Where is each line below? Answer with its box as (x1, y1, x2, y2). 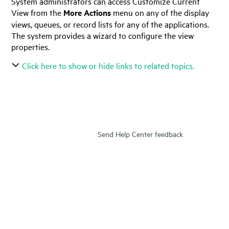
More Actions (63, 7, 111, 19)
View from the (11, 7, 64, 18)
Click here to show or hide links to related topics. (22, 59, 195, 71)
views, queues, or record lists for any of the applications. (11, 18, 210, 30)
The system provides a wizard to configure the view (11, 30, 194, 41)
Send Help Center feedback (98, 128, 184, 139)
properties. (11, 41, 50, 53)
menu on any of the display (111, 7, 210, 18)
